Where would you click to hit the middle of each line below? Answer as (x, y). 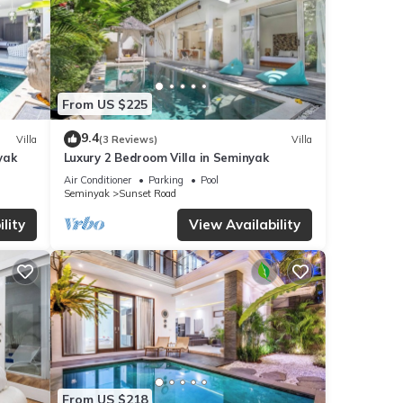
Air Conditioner (97, 180)
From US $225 (104, 104)
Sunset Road (147, 194)
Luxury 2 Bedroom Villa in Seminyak (166, 158)
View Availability (245, 225)
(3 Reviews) (128, 139)
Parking (166, 180)
